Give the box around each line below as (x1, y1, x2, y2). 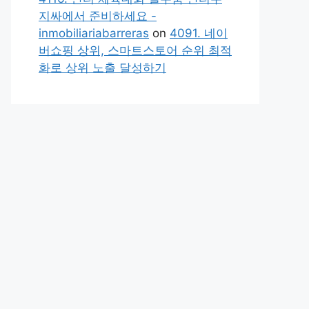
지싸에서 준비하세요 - (39, 9, 157, 23)
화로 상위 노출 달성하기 (39, 61, 166, 74)
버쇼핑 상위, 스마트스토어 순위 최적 (39, 43, 232, 57)
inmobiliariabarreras (39, 26, 149, 40)
